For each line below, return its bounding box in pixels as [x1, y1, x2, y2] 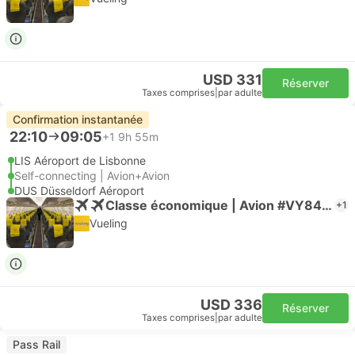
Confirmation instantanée [13, 113, 143, 126]
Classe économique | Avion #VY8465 [322, 197, 332, 213]
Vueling [90, 216, 128, 230]
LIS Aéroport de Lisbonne [14, 154, 146, 167]
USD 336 [200, 296, 262, 313]
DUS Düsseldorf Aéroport [14, 184, 144, 197]
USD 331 [203, 71, 262, 88]
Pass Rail [13, 338, 60, 351]
